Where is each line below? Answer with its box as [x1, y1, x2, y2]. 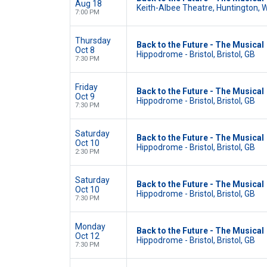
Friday [75, 82, 98, 92]
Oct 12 [75, 231, 100, 241]
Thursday [75, 36, 111, 45]
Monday [75, 222, 105, 231]
